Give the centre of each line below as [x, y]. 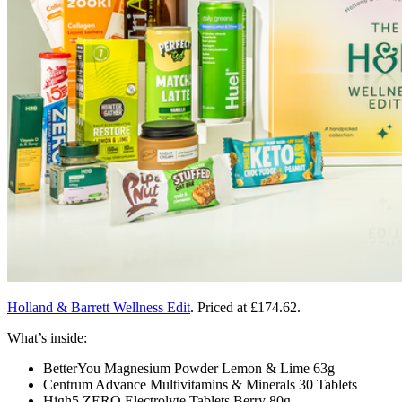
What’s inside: [47, 337]
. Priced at [220, 307]
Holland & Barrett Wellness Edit [99, 307]
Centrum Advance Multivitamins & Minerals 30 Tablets [200, 384]
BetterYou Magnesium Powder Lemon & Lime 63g [189, 368]
